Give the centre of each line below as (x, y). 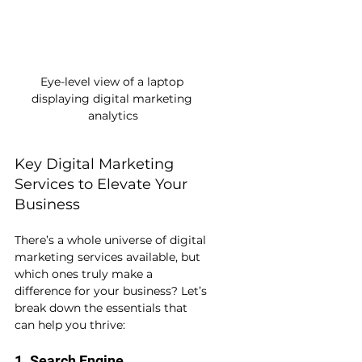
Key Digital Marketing (96, 164)
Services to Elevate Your (103, 185)
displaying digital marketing (113, 99)
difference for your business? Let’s (112, 291)
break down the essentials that (103, 308)
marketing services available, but (109, 257)
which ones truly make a (85, 274)
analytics (113, 116)
